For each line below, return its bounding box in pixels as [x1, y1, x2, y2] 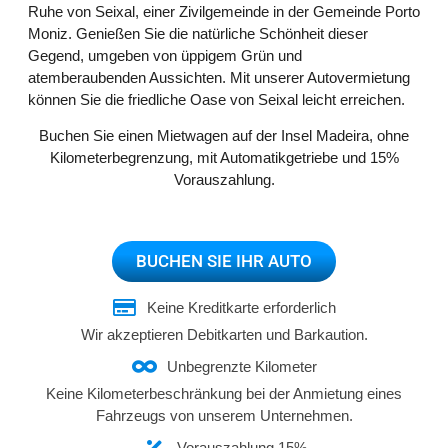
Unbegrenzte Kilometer [166, 357, 317, 375]
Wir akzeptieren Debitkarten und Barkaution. [80, 325, 368, 343]
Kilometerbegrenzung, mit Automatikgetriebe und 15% [49, 149, 399, 167]
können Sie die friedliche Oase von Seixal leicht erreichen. [28, 91, 405, 108]
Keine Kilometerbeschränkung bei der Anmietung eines [46, 384, 402, 402]
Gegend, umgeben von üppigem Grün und [28, 47, 302, 64]
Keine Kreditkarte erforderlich [147, 298, 336, 316]
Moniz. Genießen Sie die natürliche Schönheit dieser [28, 25, 368, 42]
